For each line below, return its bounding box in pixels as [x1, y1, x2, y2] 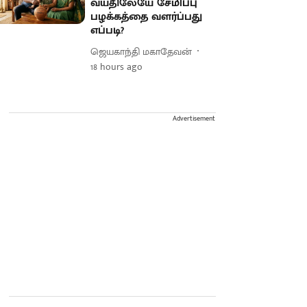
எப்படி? [90, 21, 125, 40]
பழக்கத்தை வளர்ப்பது [90, 8, 203, 26]
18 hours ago [90, 59, 143, 75]
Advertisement [173, 113, 215, 124]
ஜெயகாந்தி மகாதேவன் [90, 43, 193, 60]
